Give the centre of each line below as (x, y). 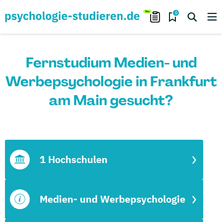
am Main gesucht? (111, 100)
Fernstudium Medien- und (111, 63)
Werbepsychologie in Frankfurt (111, 82)
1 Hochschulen (74, 159)
